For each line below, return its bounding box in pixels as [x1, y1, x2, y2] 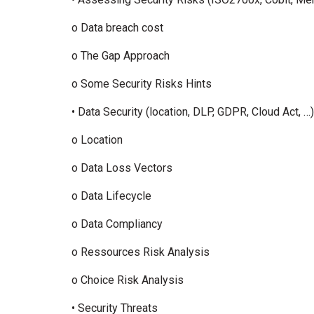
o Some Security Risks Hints [71, 77, 217, 90]
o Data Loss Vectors [71, 161, 178, 175]
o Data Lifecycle [71, 189, 157, 203]
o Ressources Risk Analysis [71, 245, 215, 259]
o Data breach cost [71, 21, 169, 34]
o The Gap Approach [71, 49, 175, 62]
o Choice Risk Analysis [71, 273, 189, 287]
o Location [71, 133, 128, 146]
